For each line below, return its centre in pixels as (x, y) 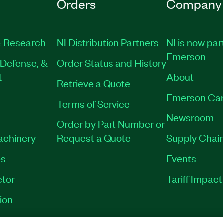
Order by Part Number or (111, 123)
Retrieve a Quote (93, 82)
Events (181, 158)
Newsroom (190, 117)
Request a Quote (94, 137)
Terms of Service (93, 103)
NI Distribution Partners (108, 42)
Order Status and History (111, 62)
